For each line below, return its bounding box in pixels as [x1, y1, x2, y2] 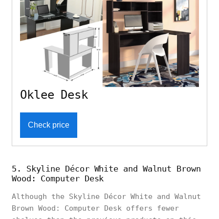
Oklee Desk [20, 88, 88, 102]
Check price [28, 120, 69, 129]
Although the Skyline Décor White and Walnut [12, 192, 201, 201]
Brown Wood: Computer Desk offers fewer [12, 203, 179, 213]
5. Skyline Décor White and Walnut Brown [12, 163, 201, 174]
